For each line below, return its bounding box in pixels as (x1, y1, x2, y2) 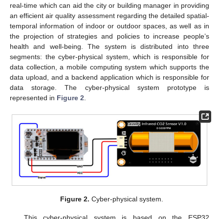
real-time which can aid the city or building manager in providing (10, 1, 209, 10)
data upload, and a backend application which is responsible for (10, 73, 209, 82)
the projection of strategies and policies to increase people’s (10, 32, 209, 41)
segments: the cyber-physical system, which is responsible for (10, 53, 209, 61)
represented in (10, 94, 57, 102)
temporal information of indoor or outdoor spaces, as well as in (10, 22, 209, 30)
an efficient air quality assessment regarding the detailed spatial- (10, 12, 209, 20)
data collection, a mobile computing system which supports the (10, 63, 209, 71)
